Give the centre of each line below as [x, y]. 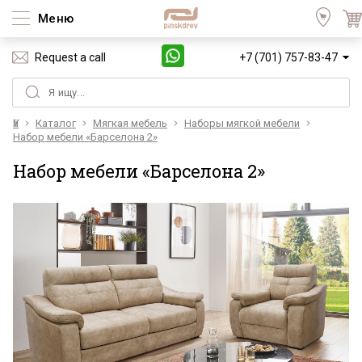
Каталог [56, 123]
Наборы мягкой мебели [242, 123]
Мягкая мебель [130, 123]
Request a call [70, 57]
